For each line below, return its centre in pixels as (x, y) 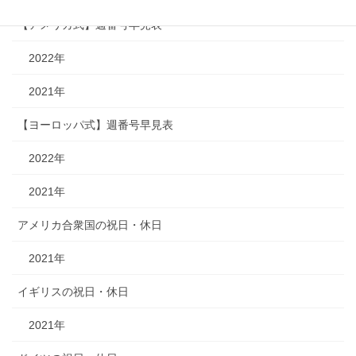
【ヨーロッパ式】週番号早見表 (95, 125)
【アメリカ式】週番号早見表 (90, 25)
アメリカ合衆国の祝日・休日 (90, 225)
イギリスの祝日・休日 (73, 292)
